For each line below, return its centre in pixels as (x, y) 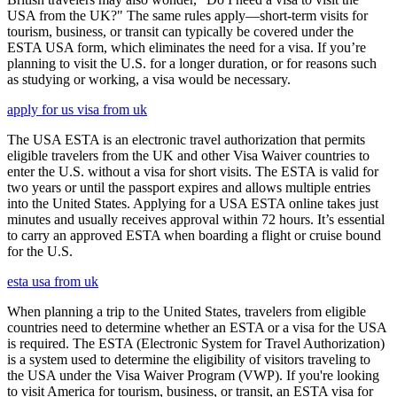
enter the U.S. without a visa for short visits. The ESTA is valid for (193, 171)
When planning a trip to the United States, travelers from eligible (187, 311)
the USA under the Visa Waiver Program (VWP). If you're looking (193, 375)
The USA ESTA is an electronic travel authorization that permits (186, 140)
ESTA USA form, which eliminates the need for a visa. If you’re (187, 47)
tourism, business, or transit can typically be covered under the (180, 31)
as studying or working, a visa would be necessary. (149, 79)
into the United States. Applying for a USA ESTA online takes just (193, 203)
